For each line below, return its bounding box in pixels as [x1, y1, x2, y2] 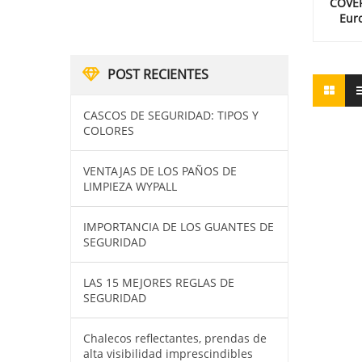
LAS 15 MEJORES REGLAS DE [83, 275, 234, 290]
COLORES [83, 123, 134, 138]
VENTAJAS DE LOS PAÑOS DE [83, 163, 237, 179]
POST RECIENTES [107, 65, 208, 83]
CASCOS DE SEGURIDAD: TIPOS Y [83, 107, 259, 123]
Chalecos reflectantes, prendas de [83, 330, 267, 346]
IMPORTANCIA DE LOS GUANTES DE [83, 219, 274, 234]
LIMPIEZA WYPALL [83, 179, 177, 194]
